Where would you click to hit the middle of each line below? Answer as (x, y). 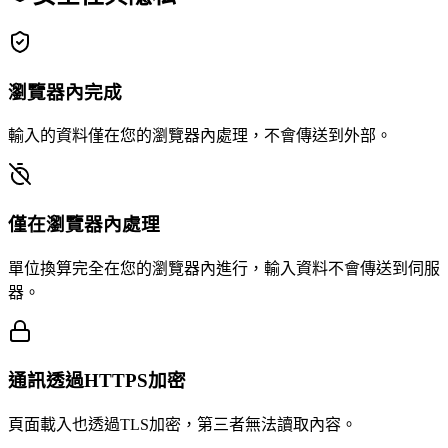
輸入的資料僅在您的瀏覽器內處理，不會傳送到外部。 (200, 136)
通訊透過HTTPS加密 (97, 381)
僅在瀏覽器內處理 (84, 224)
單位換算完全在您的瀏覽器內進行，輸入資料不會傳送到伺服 (224, 268)
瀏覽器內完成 (65, 92)
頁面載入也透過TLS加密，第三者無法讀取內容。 (182, 425)
